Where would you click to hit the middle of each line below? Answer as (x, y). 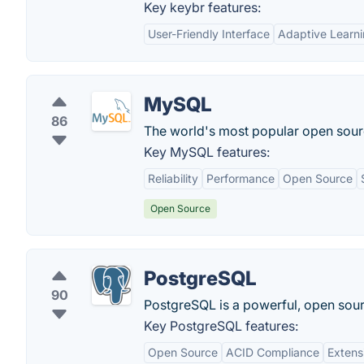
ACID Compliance (273, 352)
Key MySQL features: (207, 152)
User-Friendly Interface (209, 34)
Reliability (173, 178)
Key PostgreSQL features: (221, 326)
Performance (240, 178)
